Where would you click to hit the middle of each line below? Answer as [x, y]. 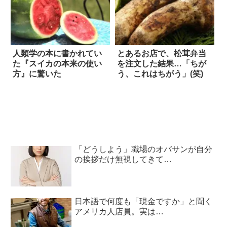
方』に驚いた [37, 74]
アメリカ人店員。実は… [119, 212]
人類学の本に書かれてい [57, 54]
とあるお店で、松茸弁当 [161, 54]
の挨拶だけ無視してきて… [123, 159]
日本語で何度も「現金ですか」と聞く [144, 202]
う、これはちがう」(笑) [160, 74]
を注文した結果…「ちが [161, 64]
